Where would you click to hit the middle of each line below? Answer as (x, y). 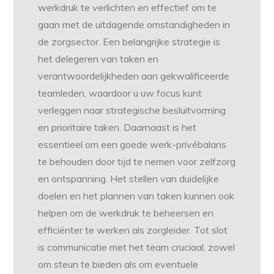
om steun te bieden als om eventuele (118, 265)
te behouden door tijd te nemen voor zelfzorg (137, 162)
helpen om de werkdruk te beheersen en (126, 213)
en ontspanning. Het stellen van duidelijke (129, 179)
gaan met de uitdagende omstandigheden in (134, 25)
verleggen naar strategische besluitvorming (132, 110)
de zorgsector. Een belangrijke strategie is (129, 42)
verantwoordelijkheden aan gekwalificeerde (134, 76)
